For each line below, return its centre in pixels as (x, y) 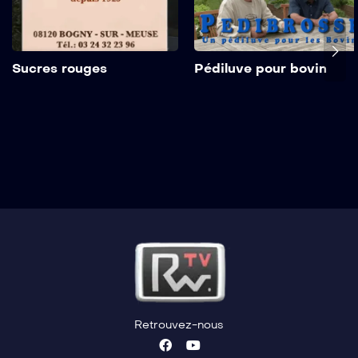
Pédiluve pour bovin (261, 69)
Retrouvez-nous (179, 324)
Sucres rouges (60, 69)
